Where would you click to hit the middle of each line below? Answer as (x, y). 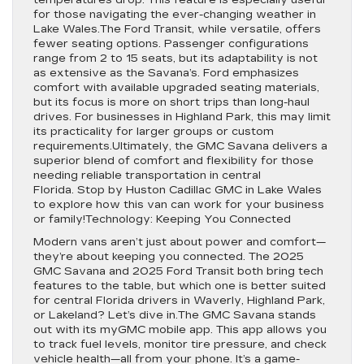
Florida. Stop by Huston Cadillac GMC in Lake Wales (178, 190)
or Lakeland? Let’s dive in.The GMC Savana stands (175, 315)
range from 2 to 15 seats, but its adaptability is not (175, 58)
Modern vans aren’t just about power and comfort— (180, 242)
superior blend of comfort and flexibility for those (173, 161)
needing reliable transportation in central (147, 175)
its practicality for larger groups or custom (154, 132)
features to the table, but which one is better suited (180, 286)
